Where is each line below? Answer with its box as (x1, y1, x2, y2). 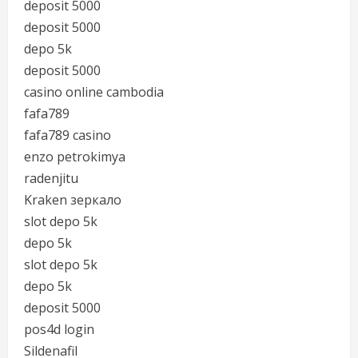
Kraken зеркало (24, 191, 121, 209)
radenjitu (24, 169, 78, 187)
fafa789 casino (24, 126, 111, 144)
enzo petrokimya (24, 148, 125, 165)
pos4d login (24, 320, 94, 338)
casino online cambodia (24, 83, 164, 101)
